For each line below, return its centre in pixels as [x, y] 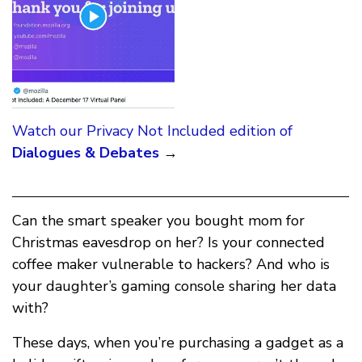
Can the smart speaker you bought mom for [158, 220]
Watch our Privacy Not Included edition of [152, 130]
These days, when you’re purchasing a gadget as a [178, 342]
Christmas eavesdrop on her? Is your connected [168, 242]
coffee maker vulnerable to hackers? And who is [171, 264]
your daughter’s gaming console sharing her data [174, 286]
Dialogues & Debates [86, 152]
